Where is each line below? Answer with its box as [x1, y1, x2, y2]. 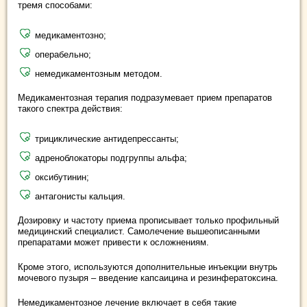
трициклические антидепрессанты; [35, 134, 179, 144]
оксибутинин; [35, 172, 89, 182]
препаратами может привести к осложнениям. [18, 237, 209, 247]
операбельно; [35, 49, 91, 60]
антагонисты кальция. [35, 191, 125, 201]
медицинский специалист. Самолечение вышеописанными [18, 226, 260, 236]
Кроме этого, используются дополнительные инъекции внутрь [18, 262, 278, 272]
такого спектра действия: [18, 103, 123, 114]
